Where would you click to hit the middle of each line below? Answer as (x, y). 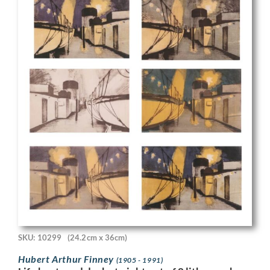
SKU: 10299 (40, 238)
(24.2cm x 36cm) (98, 238)
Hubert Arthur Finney (67, 259)
